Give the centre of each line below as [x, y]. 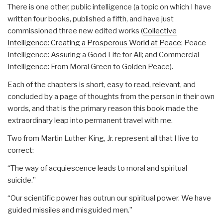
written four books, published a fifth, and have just [91, 19]
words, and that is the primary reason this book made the [103, 108]
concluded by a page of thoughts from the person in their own [111, 96]
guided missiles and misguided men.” [70, 210]
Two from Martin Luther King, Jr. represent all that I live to [103, 138]
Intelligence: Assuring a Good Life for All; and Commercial [103, 55]
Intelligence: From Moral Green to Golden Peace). [90, 66]
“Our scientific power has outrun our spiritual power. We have [109, 198]
